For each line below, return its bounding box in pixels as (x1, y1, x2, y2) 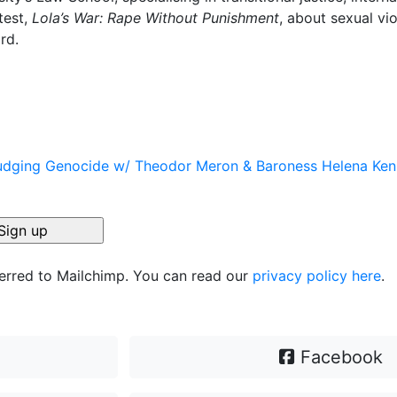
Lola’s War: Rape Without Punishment (32, 9, 279, 27)
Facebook (294, 346, 383, 368)
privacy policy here (253, 267, 381, 284)
